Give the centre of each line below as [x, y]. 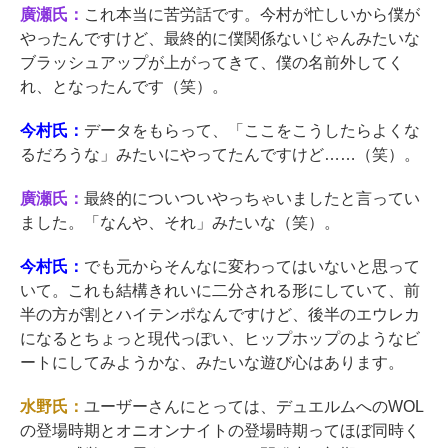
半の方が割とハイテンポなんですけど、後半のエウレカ [220, 315]
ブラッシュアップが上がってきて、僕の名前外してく [212, 63]
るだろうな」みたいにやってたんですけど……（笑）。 [220, 155]
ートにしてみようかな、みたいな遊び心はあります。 [212, 363]
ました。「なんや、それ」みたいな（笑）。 [180, 223]
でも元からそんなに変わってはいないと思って [251, 267]
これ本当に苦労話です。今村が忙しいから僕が [251, 15]
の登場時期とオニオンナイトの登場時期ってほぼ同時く [220, 431]
